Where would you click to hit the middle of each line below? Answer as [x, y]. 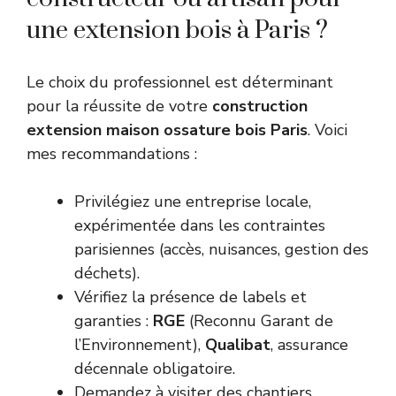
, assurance [309, 345]
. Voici [327, 130]
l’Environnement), [140, 345]
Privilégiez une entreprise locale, [193, 202]
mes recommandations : [112, 154]
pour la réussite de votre [119, 107]
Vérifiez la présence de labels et [190, 297]
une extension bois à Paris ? [177, 31]
